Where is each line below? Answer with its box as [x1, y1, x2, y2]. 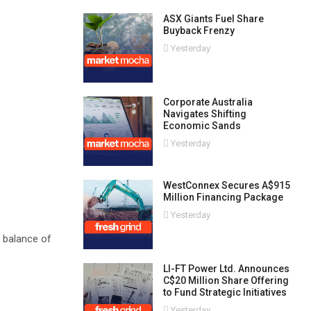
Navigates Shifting [162, 108, 246, 119]
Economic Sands [162, 120, 241, 131]
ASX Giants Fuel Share [162, 13, 264, 24]
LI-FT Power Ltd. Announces [162, 263, 289, 274]
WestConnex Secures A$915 [162, 180, 290, 191]
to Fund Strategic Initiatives [162, 287, 287, 298]
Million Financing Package [162, 192, 283, 203]
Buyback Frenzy [162, 25, 235, 36]
